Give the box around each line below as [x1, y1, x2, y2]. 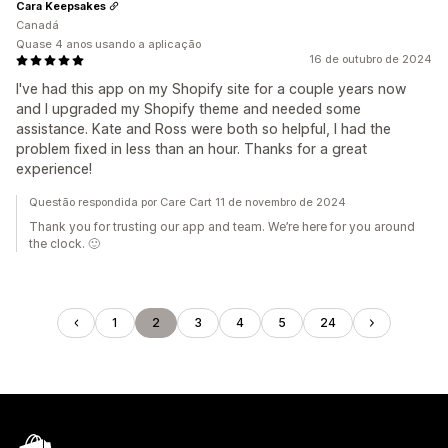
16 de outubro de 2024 [309, 52, 432, 66]
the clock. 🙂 [29, 236, 100, 251]
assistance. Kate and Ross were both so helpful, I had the [16, 120, 391, 137]
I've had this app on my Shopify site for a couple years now [16, 80, 406, 97]
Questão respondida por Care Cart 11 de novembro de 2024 [29, 195, 346, 209]
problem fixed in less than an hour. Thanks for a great [16, 140, 367, 157]
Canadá [16, 18, 59, 32]
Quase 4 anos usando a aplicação [16, 37, 201, 51]
